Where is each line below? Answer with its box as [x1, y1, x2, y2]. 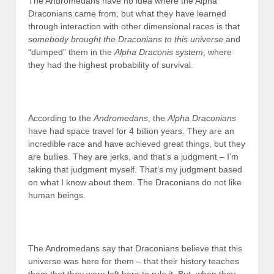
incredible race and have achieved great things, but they [28, 138, 245, 149]
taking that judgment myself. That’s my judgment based [28, 164, 242, 174]
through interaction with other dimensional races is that [28, 21, 240, 32]
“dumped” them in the [28, 47, 114, 57]
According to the [28, 113, 94, 123]
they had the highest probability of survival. [28, 60, 193, 70]
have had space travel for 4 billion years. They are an [28, 125, 234, 136]
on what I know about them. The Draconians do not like [28, 177, 242, 187]
